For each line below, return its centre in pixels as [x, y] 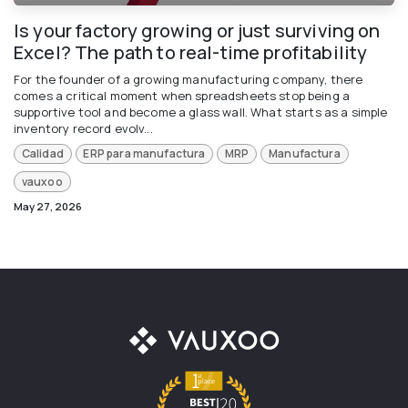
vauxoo [42, 181]
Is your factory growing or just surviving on [197, 30]
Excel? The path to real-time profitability [191, 52]
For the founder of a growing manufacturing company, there [189, 79]
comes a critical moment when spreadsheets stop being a [182, 95]
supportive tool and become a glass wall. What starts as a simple [201, 112]
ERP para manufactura [144, 154]
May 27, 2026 [48, 206]
